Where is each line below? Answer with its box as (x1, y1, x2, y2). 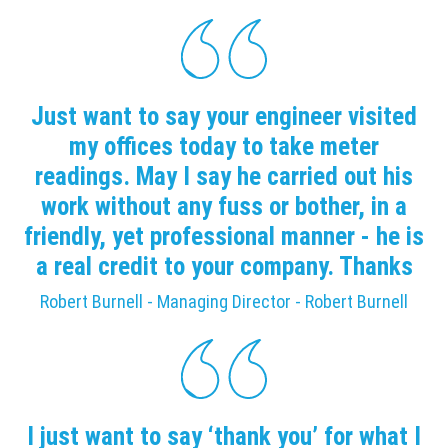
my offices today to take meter (69, 131, 379, 161)
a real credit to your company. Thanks (35, 251, 413, 281)
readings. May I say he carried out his (35, 161, 413, 191)
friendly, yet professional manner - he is (24, 221, 424, 251)
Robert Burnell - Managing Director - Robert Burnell (40, 291, 408, 313)
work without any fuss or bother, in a (41, 191, 407, 221)
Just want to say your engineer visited (31, 101, 417, 131)
